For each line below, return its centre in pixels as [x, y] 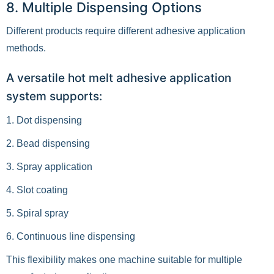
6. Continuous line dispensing [71, 236]
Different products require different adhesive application [126, 31]
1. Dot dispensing [44, 120]
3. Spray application [49, 167]
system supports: [54, 96]
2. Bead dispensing [48, 143]
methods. [26, 48]
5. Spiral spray [37, 213]
